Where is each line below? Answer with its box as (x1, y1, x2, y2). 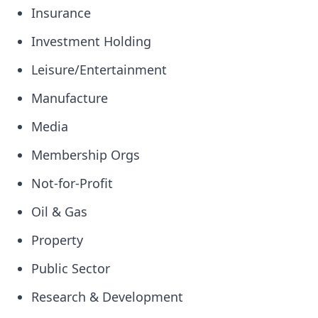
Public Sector (31, 260, 110, 277)
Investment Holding (31, 33, 151, 50)
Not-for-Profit (31, 175, 113, 192)
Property (31, 231, 83, 248)
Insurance (31, 4, 91, 21)
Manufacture (31, 89, 108, 106)
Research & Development (31, 288, 183, 305)
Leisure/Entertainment (31, 61, 167, 78)
